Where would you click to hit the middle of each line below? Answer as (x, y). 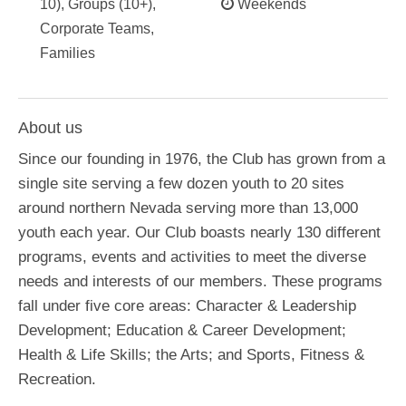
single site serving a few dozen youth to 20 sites (181, 184)
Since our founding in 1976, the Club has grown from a (202, 159)
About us (50, 128)
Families (68, 53)
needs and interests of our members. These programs (200, 281)
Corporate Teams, (97, 29)
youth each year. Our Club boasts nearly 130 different (199, 232)
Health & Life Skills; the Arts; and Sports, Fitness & (191, 355)
